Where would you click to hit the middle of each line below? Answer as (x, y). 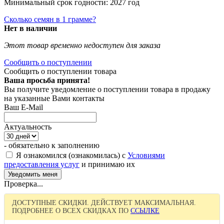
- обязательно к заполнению (52, 145)
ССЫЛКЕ (145, 210)
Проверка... (23, 183)
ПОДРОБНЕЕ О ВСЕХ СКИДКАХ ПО (71, 210)
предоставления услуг (42, 164)
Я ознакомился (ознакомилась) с (71, 155)
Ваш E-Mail (23, 107)
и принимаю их (107, 164)
